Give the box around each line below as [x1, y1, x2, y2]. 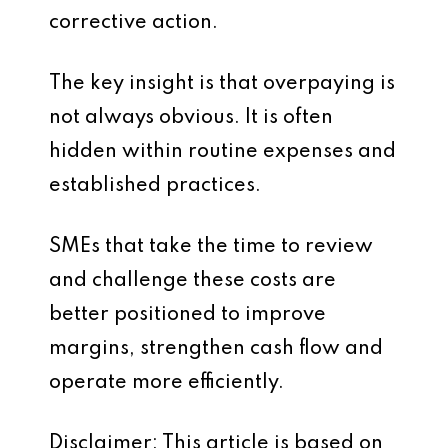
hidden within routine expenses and [49, 142, 396, 162]
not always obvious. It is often [49, 108, 333, 128]
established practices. [49, 176, 261, 196]
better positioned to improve [49, 305, 326, 325]
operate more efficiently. [49, 373, 284, 393]
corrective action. [49, 13, 218, 33]
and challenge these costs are [49, 271, 336, 291]
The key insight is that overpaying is [49, 74, 395, 94]
